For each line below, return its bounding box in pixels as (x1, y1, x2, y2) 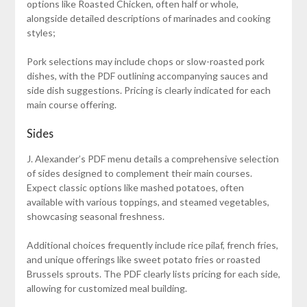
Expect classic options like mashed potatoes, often (26, 181, 244, 193)
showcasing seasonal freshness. (26, 210, 164, 222)
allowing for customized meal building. (26, 282, 187, 294)
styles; (26, 26, 56, 38)
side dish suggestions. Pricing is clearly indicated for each (26, 84, 271, 96)
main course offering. (26, 98, 116, 110)
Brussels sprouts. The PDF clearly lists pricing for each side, (26, 267, 280, 280)
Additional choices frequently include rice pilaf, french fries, (26, 238, 278, 251)
